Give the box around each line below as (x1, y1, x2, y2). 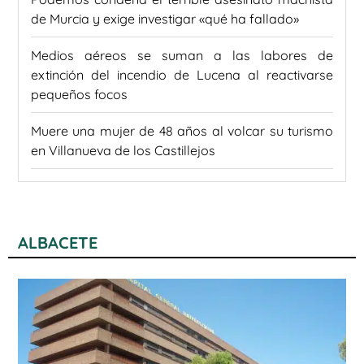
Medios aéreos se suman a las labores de (31, 47, 333, 64)
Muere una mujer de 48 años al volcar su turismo (31, 123, 333, 140)
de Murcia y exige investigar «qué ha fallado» (31, 11, 299, 28)
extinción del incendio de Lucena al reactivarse (31, 67, 333, 84)
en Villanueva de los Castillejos (31, 142, 215, 159)
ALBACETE (18, 232, 97, 253)
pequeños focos (31, 86, 128, 103)
